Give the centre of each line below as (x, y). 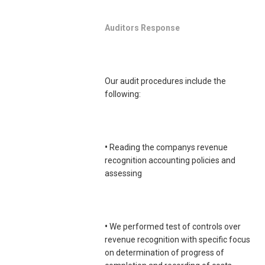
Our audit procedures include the (165, 81)
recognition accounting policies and (170, 161)
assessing (123, 174)
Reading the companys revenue (168, 148)
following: (123, 94)
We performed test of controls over (174, 227)
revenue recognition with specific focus (177, 240)
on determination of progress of (164, 253)
